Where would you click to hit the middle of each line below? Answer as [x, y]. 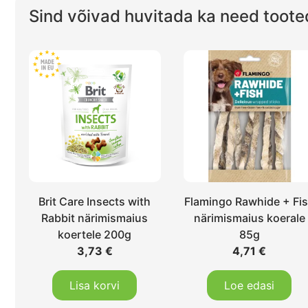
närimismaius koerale [249, 218]
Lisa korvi [95, 285]
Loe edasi [250, 285]
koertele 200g [95, 234]
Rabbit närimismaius [95, 218]
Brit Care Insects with [95, 201]
